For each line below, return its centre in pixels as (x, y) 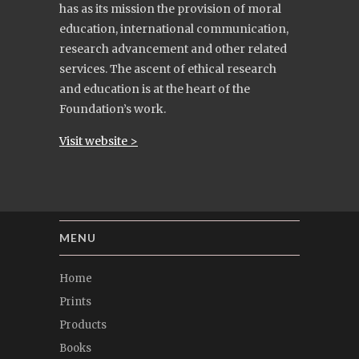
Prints (75, 302)
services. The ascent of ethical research (168, 69)
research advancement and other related (173, 49)
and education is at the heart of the (155, 89)
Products (83, 325)
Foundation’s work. (113, 109)
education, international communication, (174, 29)
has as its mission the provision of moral (170, 9)
